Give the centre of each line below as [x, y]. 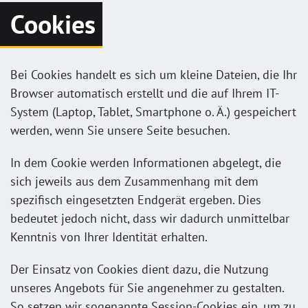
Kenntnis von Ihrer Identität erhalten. [109, 236]
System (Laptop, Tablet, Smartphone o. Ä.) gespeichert [153, 111]
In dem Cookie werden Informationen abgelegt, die [146, 162]
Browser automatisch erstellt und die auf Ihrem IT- [145, 93]
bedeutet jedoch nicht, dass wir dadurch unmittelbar [150, 218]
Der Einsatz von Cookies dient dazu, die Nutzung [140, 269]
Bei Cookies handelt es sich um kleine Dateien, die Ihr [154, 74]
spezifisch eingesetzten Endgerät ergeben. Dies [136, 199]
